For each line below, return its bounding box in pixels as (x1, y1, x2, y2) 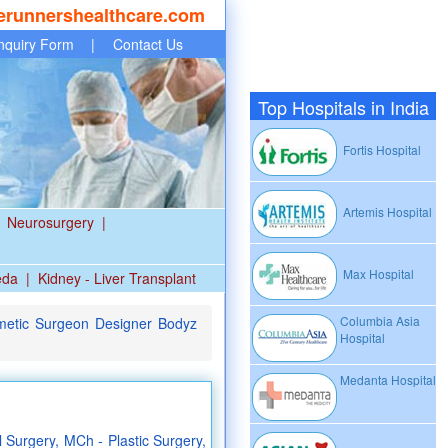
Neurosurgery (7, 212, 94, 232)
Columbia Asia (340, 312, 420, 329)
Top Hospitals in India (257, 94, 429, 120)
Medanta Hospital (340, 371, 436, 388)
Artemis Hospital (340, 203, 432, 221)
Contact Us (113, 34, 183, 54)
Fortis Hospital (340, 141, 421, 159)
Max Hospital (340, 265, 414, 283)
